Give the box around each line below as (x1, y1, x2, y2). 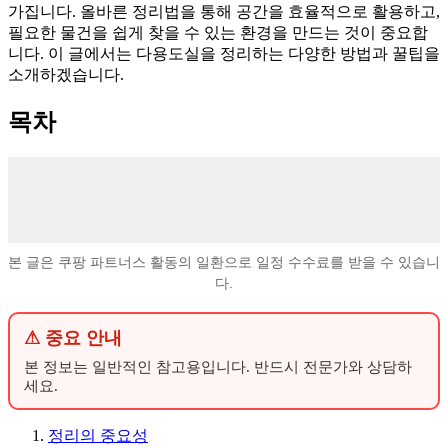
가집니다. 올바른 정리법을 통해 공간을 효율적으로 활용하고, (8, 2, 440, 20)
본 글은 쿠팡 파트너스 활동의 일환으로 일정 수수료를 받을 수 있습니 (8, 253, 440, 270)
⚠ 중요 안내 (24, 327, 122, 348)
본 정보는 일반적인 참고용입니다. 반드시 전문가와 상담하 (24, 358, 412, 375)
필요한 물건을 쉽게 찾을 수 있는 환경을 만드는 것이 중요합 (8, 23, 428, 41)
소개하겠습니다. (8, 65, 124, 83)
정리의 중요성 (48, 426, 148, 444)
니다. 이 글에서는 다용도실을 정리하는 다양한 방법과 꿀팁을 (8, 44, 440, 62)
